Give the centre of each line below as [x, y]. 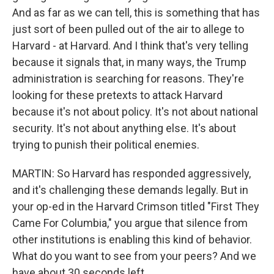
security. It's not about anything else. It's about [124, 128]
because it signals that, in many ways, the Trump [129, 62]
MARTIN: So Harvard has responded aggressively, [131, 173]
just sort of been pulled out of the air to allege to [128, 29]
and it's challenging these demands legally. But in [130, 190]
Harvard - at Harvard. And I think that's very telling [130, 45]
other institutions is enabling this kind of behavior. [132, 239]
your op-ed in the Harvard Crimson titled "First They [136, 206]
